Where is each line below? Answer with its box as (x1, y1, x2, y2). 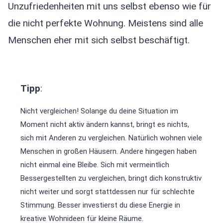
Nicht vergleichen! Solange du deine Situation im (20, 107, 178, 116)
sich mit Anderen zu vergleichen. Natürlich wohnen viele (20, 133, 202, 143)
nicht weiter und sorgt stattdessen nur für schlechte (20, 187, 195, 197)
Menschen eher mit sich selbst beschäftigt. (8, 34, 190, 46)
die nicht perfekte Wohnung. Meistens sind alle (8, 17, 203, 29)
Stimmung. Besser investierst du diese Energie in (20, 201, 180, 210)
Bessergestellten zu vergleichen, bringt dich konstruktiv (20, 174, 202, 183)
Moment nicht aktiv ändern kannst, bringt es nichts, (20, 120, 189, 129)
